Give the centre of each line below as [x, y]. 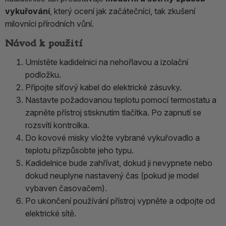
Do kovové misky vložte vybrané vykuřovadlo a [112, 137]
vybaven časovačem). [66, 188]
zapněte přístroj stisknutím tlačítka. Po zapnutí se [113, 112]
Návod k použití [44, 44]
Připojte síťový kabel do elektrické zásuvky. [103, 87]
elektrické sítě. [51, 213]
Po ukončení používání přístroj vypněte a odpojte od [120, 201]
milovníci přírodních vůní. [49, 24]
